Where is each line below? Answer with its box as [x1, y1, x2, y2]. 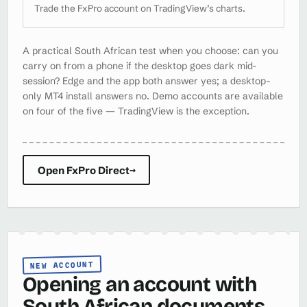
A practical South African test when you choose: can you [23, 44, 278, 57]
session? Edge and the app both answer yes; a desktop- [23, 74, 271, 87]
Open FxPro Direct [37, 163, 130, 177]
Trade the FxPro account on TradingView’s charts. [34, 2, 245, 14]
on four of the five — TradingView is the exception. [23, 104, 249, 117]
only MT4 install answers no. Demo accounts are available [23, 89, 283, 102]
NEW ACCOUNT [29, 259, 95, 271]
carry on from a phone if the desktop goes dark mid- [23, 59, 257, 72]
